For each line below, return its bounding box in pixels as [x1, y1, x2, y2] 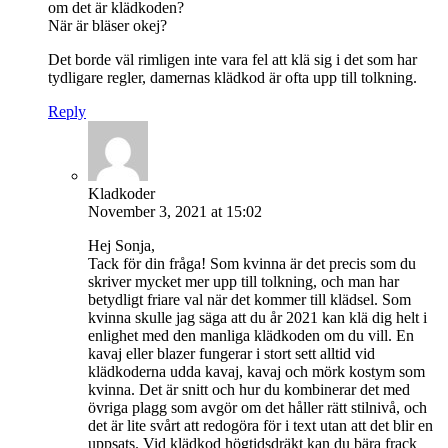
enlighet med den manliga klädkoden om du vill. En [88, 326, 414, 344]
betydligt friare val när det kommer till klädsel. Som [88, 290, 411, 308]
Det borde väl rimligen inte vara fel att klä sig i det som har [48, 50, 417, 68]
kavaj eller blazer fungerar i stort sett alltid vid [88, 344, 375, 362]
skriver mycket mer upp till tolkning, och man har [88, 272, 399, 290]
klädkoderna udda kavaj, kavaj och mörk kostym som [88, 362, 425, 380]
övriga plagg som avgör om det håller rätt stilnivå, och [88, 398, 427, 416]
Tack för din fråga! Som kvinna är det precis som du [88, 254, 416, 272]
